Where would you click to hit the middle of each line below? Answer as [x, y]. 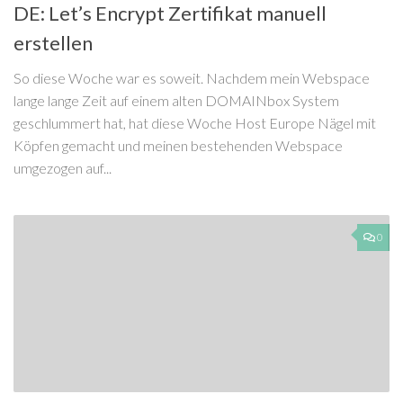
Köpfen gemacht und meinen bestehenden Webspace [178, 146]
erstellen [53, 43]
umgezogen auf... [63, 168]
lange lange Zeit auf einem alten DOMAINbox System [176, 101]
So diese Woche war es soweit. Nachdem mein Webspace [192, 78]
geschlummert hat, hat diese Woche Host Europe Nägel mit [195, 123]
